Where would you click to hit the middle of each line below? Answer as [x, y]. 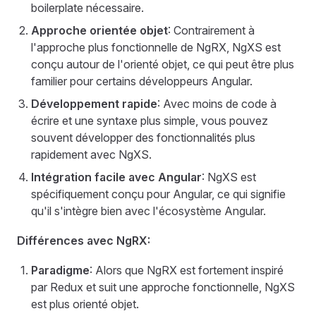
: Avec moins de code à [217, 104]
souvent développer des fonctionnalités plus [143, 138]
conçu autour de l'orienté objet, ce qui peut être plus [163, 64]
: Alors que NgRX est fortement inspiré [187, 270]
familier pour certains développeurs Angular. [142, 81]
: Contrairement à [211, 30]
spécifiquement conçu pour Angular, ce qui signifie [158, 194]
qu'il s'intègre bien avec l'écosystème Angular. [148, 211]
